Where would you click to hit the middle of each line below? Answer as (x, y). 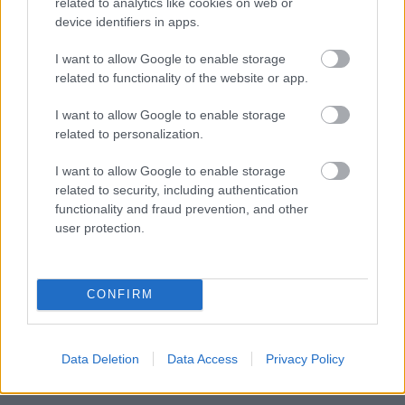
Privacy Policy (305, 358)
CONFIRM (120, 294)
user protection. (100, 227)
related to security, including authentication (177, 189)
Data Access (202, 358)
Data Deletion (100, 358)
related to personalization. (129, 133)
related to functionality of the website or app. (182, 77)
